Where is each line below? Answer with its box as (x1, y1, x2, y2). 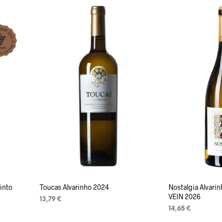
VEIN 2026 (168, 192, 201, 201)
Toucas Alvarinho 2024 (39, 182, 109, 191)
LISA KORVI (39, 209, 76, 216)
